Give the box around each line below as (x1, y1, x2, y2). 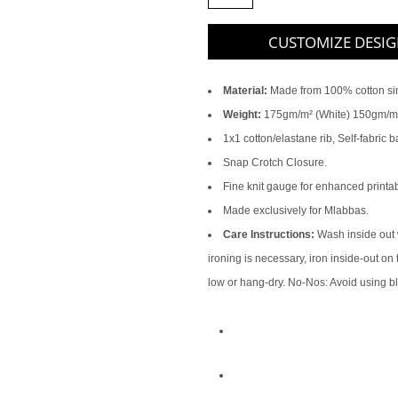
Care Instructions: (223, 228, 314, 241)
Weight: (223, 108, 261, 121)
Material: (223, 84, 267, 97)
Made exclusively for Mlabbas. (223, 204, 369, 217)
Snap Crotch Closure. (223, 156, 327, 169)
